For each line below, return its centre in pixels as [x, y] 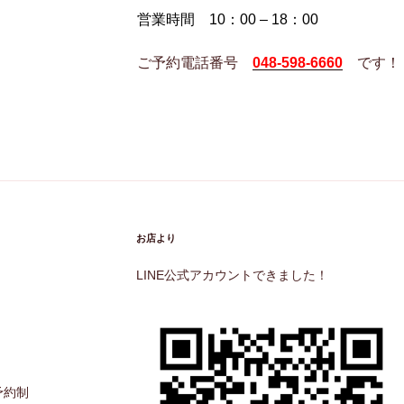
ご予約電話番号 [194, 62]
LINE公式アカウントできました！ [232, 275]
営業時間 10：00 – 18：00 [227, 19]
